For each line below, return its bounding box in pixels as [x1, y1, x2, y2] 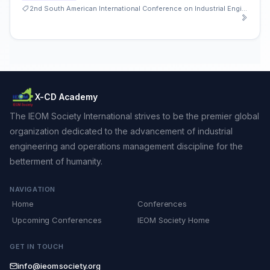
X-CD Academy [35, 92, 98, 102]
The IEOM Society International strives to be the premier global [10, 111, 259, 121]
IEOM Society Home [137, 215, 210, 225]
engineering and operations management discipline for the [10, 141, 243, 151]
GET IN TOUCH [10, 242, 64, 251]
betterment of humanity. [10, 156, 102, 166]
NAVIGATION [10, 185, 55, 193]
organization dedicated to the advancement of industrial [10, 126, 233, 136]
